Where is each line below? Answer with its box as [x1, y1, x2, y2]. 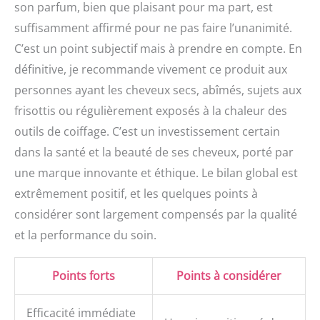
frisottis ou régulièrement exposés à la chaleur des [14, 103, 287, 119]
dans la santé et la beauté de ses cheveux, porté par [14, 144, 294, 161]
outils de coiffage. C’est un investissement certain [14, 124, 280, 140]
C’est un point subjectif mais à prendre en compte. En [14, 41, 302, 57]
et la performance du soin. [14, 227, 156, 244]
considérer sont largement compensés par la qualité [14, 206, 297, 223]
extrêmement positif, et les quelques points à [14, 186, 258, 202]
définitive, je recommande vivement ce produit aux [14, 61, 287, 78]
